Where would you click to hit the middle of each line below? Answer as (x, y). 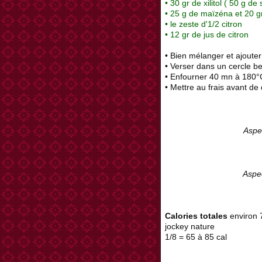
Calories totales (196, 216)
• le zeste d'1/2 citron (204, 24)
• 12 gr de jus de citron (207, 35)
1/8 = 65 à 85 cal (197, 237)
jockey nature (190, 227)
